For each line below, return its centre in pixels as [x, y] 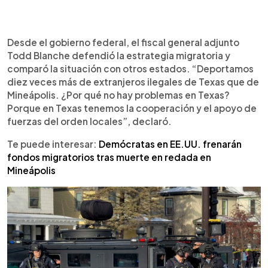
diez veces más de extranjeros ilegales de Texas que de [133, 82]
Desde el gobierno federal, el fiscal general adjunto [123, 42]
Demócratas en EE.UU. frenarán [170, 144]
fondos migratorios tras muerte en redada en [109, 157]
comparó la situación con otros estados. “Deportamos [130, 68]
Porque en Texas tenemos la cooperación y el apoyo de [132, 108]
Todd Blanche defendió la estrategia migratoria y [119, 55]
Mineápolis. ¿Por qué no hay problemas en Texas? [118, 95]
